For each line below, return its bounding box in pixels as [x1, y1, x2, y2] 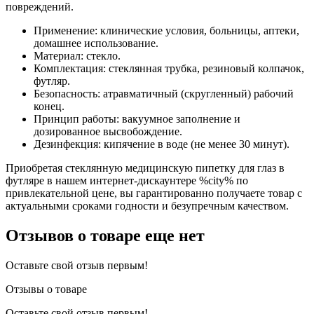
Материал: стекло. [34, 49, 121, 62]
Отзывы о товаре [6, 282, 87, 295]
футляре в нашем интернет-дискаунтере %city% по [6, 174, 248, 186]
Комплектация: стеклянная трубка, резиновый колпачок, [34, 62, 304, 74]
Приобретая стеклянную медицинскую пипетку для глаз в [6, 161, 285, 174]
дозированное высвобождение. [34, 125, 182, 137]
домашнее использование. [34, 36, 158, 49]
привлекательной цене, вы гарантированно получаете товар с [6, 186, 302, 199]
